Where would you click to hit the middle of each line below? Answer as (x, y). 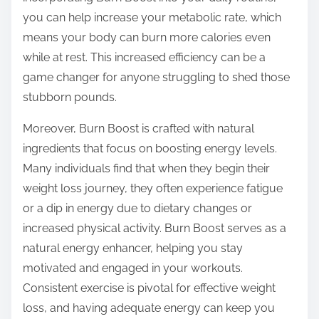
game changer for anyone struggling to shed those (156, 78)
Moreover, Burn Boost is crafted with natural (138, 129)
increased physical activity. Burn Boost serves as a (155, 229)
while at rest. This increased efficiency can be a (144, 58)
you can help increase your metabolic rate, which (152, 18)
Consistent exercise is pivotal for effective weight (149, 288)
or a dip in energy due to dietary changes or (137, 209)
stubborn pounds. (70, 98)
